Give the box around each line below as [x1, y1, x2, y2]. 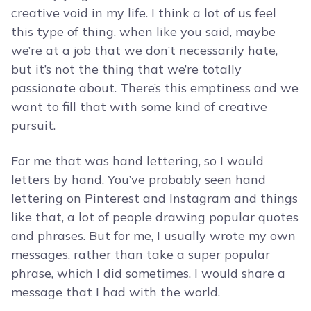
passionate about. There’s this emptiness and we [11, 80, 299, 96]
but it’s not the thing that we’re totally [11, 61, 242, 78]
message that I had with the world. [11, 284, 220, 301]
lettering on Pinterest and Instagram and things [11, 190, 298, 207]
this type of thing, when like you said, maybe [11, 24, 276, 40]
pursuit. [11, 117, 56, 134]
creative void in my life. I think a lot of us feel [11, 5, 276, 22]
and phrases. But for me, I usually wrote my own [11, 228, 296, 244]
